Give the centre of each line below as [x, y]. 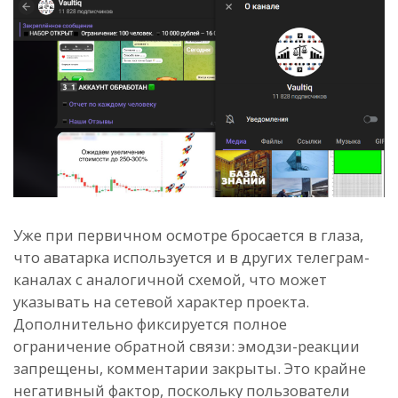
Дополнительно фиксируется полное [150, 324]
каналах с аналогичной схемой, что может [170, 280]
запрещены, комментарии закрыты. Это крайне [190, 369]
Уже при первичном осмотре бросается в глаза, [188, 235]
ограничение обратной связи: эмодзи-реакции [187, 346]
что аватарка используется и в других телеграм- [191, 258]
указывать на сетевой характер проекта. [161, 302]
